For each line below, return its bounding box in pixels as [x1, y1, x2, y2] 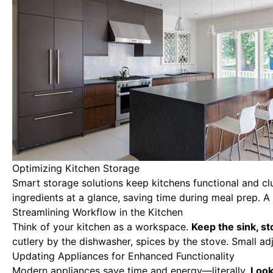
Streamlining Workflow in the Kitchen [12, 206, 183, 218]
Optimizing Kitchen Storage [12, 162, 140, 174]
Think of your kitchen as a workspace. [12, 221, 191, 233]
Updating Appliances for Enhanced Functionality [12, 250, 235, 262]
